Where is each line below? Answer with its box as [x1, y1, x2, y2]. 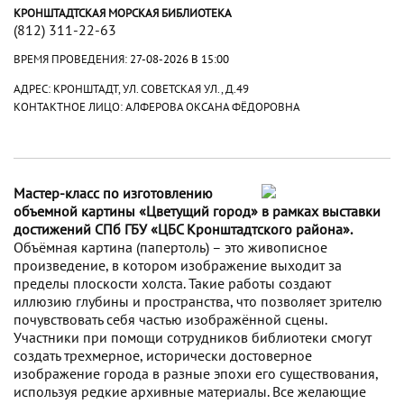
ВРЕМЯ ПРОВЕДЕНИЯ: [14, 50, 130, 67]
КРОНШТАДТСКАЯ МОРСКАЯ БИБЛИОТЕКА [14, 4, 232, 21]
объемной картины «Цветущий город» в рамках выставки [14, 202, 381, 221]
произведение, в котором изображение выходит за [14, 256, 342, 275]
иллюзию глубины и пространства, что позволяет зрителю [14, 292, 382, 311]
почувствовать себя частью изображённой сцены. [14, 310, 326, 329]
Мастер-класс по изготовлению [14, 184, 213, 203]
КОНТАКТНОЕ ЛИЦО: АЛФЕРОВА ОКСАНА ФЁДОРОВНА [14, 98, 300, 115]
